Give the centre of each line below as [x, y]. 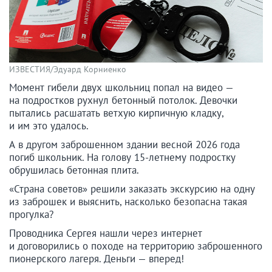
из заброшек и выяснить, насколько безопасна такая [128, 202]
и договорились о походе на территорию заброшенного [136, 246]
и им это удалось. [49, 126]
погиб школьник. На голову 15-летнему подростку [122, 158]
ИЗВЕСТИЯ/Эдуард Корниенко [68, 70]
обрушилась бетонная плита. [74, 170]
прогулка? [31, 215]
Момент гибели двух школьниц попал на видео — [121, 88]
